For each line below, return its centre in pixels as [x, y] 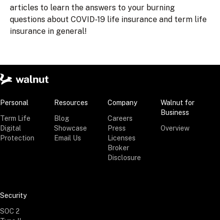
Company [122, 102]
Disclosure [124, 157]
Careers [120, 118]
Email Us [68, 138]
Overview [175, 128]
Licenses [122, 138]
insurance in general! [48, 31]
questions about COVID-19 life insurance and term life [108, 19]
